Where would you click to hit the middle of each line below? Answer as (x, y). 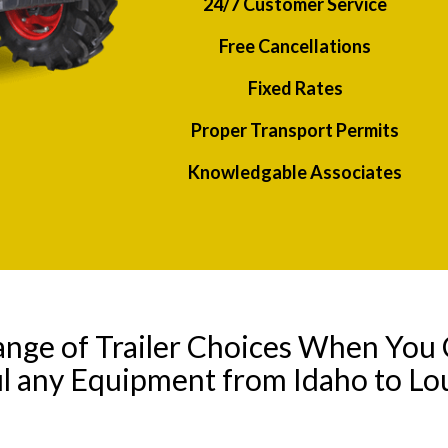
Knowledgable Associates (295, 172)
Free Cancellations (295, 46)
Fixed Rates (295, 88)
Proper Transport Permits (295, 130)
